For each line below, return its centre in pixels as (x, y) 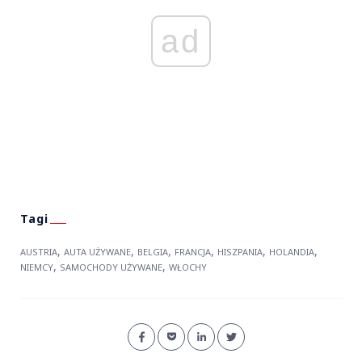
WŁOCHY (188, 267)
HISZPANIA (240, 251)
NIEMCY (37, 267)
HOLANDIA (292, 251)
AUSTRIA (39, 251)
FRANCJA (193, 251)
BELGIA (153, 251)
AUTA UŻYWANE (97, 251)
